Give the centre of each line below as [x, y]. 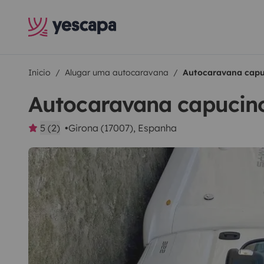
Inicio [39, 72]
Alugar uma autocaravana [117, 72]
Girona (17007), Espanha [123, 128]
